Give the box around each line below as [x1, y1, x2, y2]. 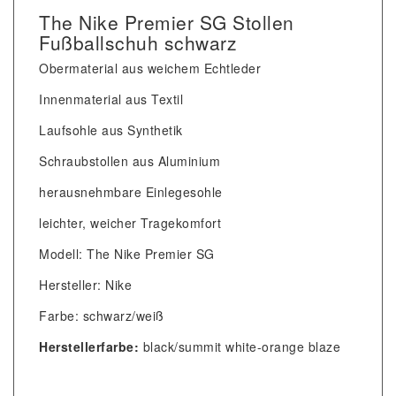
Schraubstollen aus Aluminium [39, 152, 220, 171]
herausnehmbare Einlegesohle [39, 183, 223, 202]
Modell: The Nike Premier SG [39, 245, 215, 263]
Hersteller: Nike [39, 276, 132, 294]
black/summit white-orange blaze [139, 338, 340, 356]
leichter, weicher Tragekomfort [39, 214, 221, 232]
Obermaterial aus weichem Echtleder [39, 59, 261, 78]
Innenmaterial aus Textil [39, 90, 183, 109]
